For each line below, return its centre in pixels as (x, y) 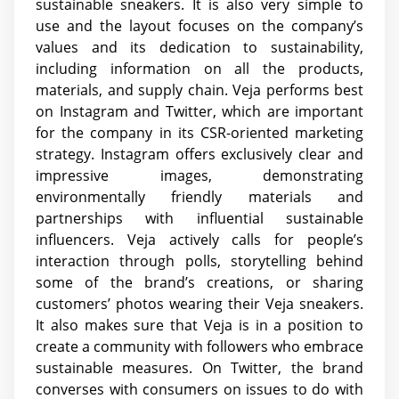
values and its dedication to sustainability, (199, 47)
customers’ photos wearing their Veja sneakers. (199, 303)
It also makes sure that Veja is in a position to (199, 325)
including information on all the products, (199, 68)
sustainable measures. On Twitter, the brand (199, 367)
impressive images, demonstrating (199, 175)
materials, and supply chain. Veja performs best (199, 90)
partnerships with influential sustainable (199, 218)
